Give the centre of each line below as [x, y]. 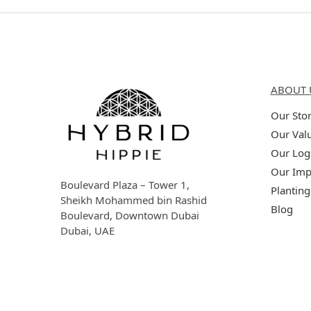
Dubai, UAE [87, 231]
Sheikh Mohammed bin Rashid [134, 200]
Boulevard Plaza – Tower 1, [125, 185]
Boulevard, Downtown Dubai [130, 216]
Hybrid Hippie [96, 65]
